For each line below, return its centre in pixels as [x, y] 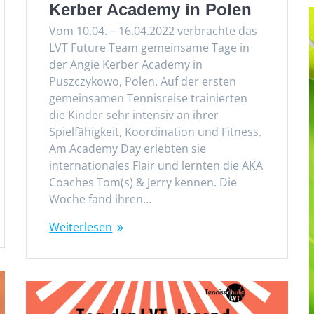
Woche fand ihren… [101, 199]
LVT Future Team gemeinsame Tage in [150, 47]
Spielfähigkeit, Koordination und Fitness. [156, 131]
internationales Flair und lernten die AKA [156, 165]
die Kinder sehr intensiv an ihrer [134, 115]
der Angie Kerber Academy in [126, 64]
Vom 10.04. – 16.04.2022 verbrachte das [153, 30]
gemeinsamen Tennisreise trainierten [149, 98]
